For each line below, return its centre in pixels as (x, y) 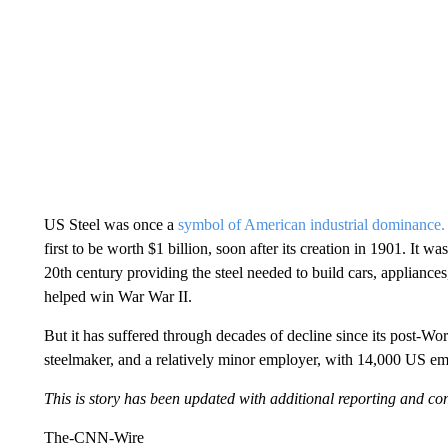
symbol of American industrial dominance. (311, 224)
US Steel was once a (110, 224)
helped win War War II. (117, 296)
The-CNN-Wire (93, 437)
